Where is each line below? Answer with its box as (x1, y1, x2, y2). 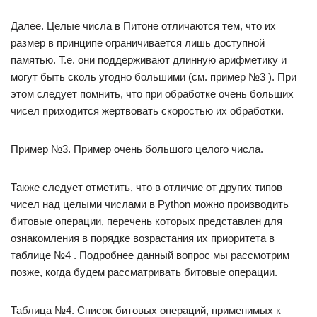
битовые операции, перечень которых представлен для (11, 215, 282, 227)
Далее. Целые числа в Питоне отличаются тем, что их (11, 20, 276, 32)
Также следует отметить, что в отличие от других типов (11, 181, 282, 193)
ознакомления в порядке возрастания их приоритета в (11, 232, 275, 244)
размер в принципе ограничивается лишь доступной (11, 37, 265, 49)
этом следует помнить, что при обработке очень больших (11, 88, 294, 100)
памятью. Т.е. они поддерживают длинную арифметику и (11, 54, 287, 66)
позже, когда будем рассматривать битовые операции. (11, 266, 277, 278)
